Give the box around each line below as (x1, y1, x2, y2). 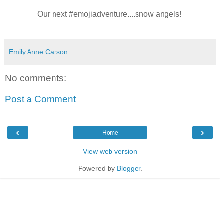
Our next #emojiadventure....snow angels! (37, 10, 183, 19)
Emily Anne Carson (9, 48, 68, 56)
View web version (83, 147, 137, 156)
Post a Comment (5, 94, 76, 105)
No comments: (5, 72, 66, 83)
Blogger (116, 165, 140, 173)
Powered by (78, 165, 117, 173)
